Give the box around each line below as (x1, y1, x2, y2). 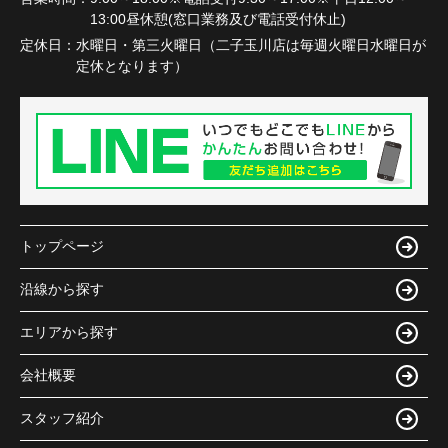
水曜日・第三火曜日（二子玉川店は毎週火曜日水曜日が (76, 37, 426, 54)
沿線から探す (20, 281, 104, 298)
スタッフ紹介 (20, 410, 104, 427)
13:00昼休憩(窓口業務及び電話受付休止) (90, 11, 346, 28)
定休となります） (76, 58, 188, 75)
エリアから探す (20, 324, 118, 341)
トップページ (20, 238, 104, 255)
